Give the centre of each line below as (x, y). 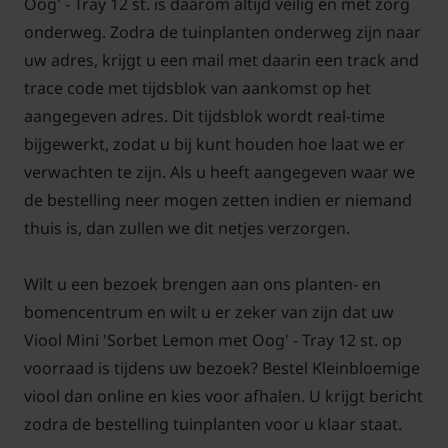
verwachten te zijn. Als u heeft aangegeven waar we (219, 172)
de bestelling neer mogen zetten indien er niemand (218, 200)
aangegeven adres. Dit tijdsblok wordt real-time (204, 116)
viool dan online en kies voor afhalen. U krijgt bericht (223, 396)
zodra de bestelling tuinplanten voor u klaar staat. (213, 424)
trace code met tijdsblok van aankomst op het (197, 88)
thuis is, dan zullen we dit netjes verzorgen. (187, 228)
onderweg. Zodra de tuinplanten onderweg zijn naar (222, 32)
